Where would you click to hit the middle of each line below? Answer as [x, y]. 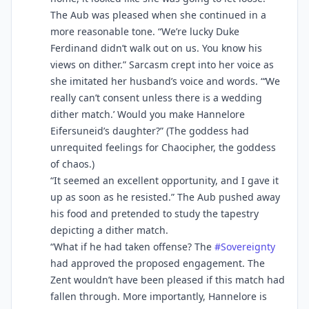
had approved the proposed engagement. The [158, 263]
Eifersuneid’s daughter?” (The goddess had [150, 131]
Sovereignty [248, 247]
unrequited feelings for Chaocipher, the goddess [163, 147]
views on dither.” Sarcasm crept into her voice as [162, 64]
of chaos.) [72, 164]
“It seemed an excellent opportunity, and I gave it [165, 180]
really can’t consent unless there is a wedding [156, 98]
